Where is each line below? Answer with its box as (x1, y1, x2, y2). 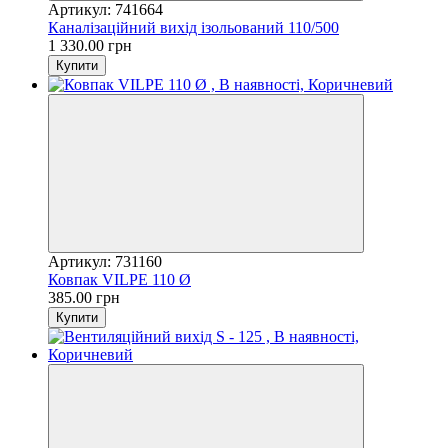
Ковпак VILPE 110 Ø (48, 270, 191, 288)
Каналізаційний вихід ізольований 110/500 (48, 18, 339, 36)
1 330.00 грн (48, 36, 132, 54)
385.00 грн (48, 288, 120, 306)
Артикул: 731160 (48, 252, 162, 270)
